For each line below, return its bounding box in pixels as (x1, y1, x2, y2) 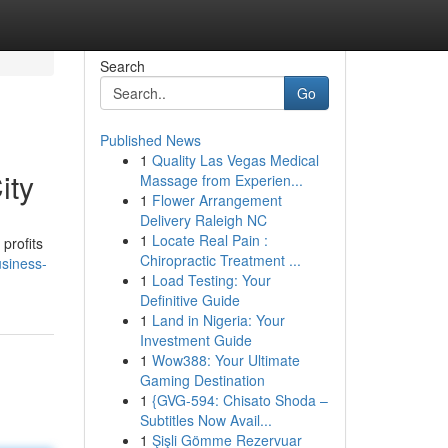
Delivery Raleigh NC (139, 210, 267, 230)
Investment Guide (139, 330, 252, 350)
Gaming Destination (139, 370, 265, 390)
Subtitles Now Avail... (139, 410, 272, 430)
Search (99, 56, 145, 76)
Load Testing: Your (151, 270, 271, 290)
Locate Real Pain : (151, 230, 268, 250)
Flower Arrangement (151, 190, 282, 210)
